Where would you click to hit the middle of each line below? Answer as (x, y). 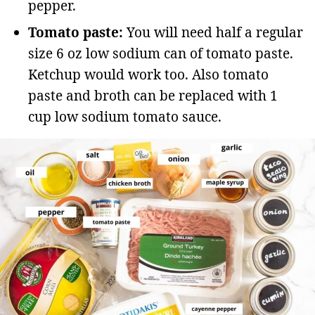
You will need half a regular (213, 32)
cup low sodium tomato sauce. (125, 116)
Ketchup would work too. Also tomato (148, 74)
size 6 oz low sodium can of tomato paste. (161, 53)
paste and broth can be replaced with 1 (153, 95)
